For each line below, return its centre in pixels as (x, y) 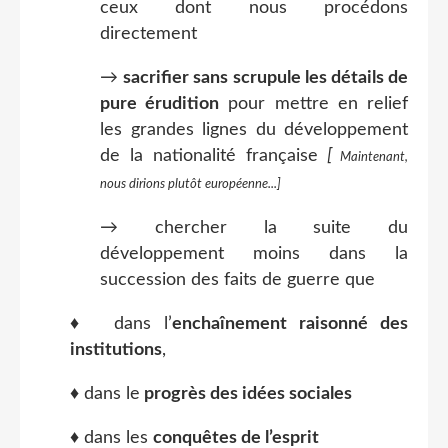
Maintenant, (370, 156)
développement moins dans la (254, 253)
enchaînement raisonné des (290, 323)
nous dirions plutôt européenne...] (190, 183)
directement (148, 33)
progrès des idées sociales (246, 393)
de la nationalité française (209, 155)
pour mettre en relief (314, 103)
